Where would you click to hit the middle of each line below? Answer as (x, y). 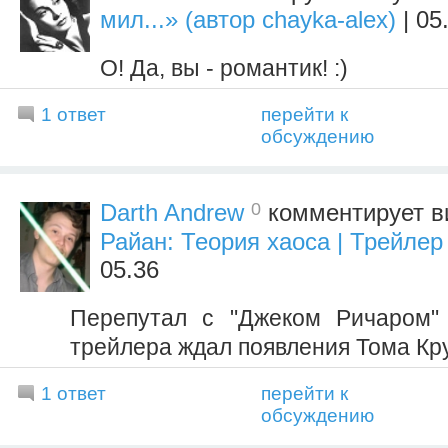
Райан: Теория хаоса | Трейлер (271, 241)
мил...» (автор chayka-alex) (248, 20)
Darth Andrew (172, 213)
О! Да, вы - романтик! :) (224, 68)
